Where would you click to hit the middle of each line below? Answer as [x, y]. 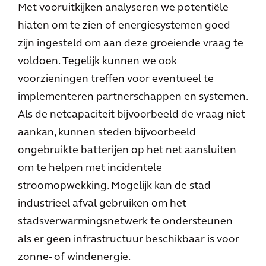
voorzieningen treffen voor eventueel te [116, 79]
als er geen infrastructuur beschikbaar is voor [129, 240]
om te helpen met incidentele [90, 168]
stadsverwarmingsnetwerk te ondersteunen [125, 222]
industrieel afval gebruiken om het [102, 204]
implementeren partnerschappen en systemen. [133, 97]
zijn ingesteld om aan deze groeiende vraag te [131, 44]
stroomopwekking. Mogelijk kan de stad [114, 186]
